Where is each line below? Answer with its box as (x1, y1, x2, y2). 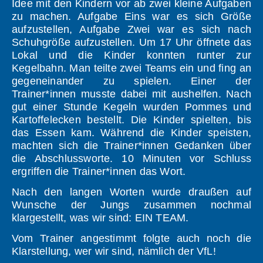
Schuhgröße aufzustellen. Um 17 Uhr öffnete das (12, 36, 251, 49)
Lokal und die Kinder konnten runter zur (12, 49, 251, 62)
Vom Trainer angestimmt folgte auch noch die (12, 232, 251, 245)
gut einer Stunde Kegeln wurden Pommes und (12, 101, 251, 113)
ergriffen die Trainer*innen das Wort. (12, 166, 186, 178)
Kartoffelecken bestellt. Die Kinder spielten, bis (12, 114, 251, 126)
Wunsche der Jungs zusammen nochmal (12, 199, 251, 211)
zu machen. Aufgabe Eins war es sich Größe (12, 11, 251, 23)
